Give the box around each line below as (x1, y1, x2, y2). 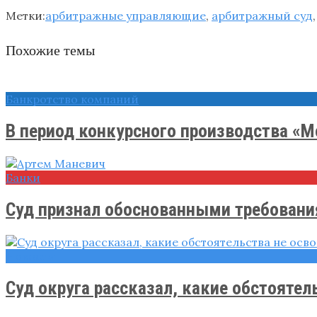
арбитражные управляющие (45, 8, 206, 23)
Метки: (6, 8, 45, 23)
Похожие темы (6, 41, 95, 59)
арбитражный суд (212, 8, 313, 23)
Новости (6, 248, 55, 263)
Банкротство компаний (6, 92, 139, 107)
